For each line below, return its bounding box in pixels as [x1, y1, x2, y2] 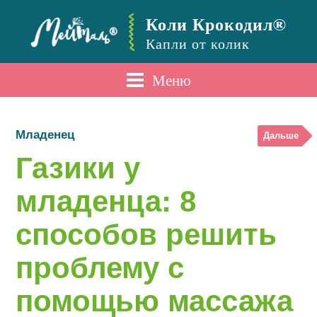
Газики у [16, 151, 141, 185]
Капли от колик [146, 34, 250, 53]
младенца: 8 [16, 185, 197, 218]
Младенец [16, 128, 75, 142]
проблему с [16, 251, 185, 284]
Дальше [263, 130, 299, 141]
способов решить [16, 218, 277, 251]
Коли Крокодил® [146, 11, 287, 36]
